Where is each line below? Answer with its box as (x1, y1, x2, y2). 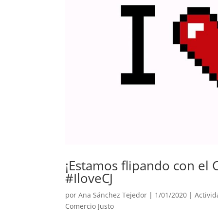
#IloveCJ (65, 169, 113, 187)
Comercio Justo (65, 201, 114, 211)
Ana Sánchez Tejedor (78, 190, 147, 200)
